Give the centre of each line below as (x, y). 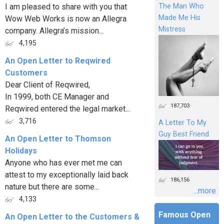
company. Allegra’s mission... (54, 31)
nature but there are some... (52, 187)
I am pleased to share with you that (66, 7)
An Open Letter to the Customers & (72, 217)
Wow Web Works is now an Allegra (66, 19)
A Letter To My (182, 122)
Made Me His (179, 18)
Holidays (21, 151)
